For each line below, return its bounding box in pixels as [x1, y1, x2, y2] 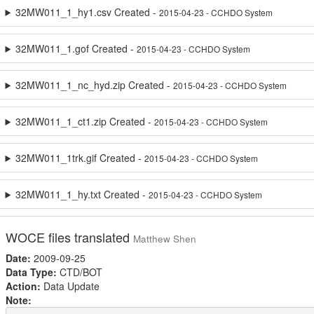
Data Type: [5, 265, 57, 279]
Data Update [40, 279, 100, 293]
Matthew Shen [132, 232, 196, 245]
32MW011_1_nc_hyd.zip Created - [15, 78, 174, 92]
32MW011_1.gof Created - [15, 41, 137, 55]
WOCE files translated [5, 228, 133, 246]
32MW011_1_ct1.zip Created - [15, 114, 155, 128]
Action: [5, 279, 41, 293]
